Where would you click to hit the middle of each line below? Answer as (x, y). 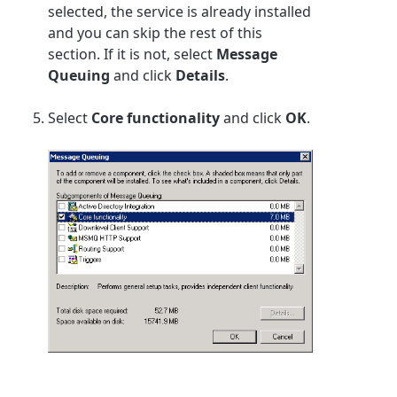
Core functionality (156, 117)
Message (247, 54)
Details (201, 75)
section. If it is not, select (132, 54)
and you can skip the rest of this (156, 32)
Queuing (79, 75)
